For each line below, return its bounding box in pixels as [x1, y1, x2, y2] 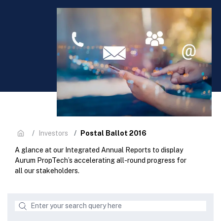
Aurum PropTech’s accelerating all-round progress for [15, 156, 186, 164]
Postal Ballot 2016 [80, 129, 147, 137]
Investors [38, 129, 68, 137]
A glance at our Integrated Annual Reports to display [15, 146, 183, 154]
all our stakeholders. [15, 167, 79, 175]
